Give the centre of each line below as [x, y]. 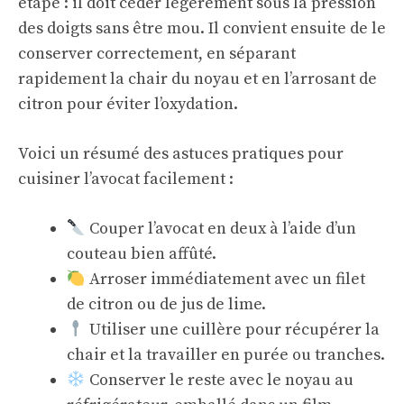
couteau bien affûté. [142, 254]
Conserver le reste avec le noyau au [219, 380]
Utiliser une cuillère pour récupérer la [232, 330]
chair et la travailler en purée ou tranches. [226, 355]
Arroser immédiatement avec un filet [225, 279]
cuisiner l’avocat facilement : [126, 179]
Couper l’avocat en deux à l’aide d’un [220, 229]
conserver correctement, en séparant [157, 54]
